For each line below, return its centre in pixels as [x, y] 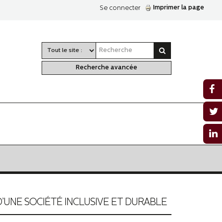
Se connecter [120, 8]
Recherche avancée [106, 68]
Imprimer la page [179, 8]
